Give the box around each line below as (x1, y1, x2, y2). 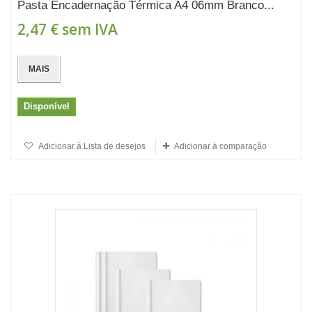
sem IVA (58, 19, 118, 39)
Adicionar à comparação (174, 141, 267, 151)
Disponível (24, 101, 70, 111)
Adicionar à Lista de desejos (37, 141, 146, 151)
